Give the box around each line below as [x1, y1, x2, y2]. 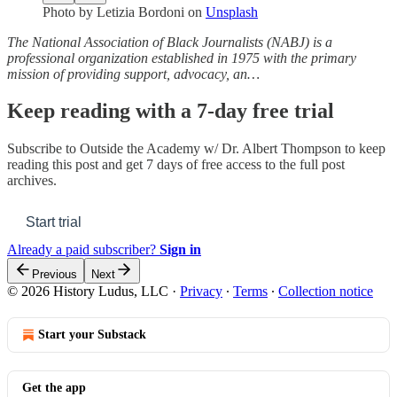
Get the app [22, 381, 86, 395]
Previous [32, 268, 77, 282]
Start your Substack [38, 328, 146, 342]
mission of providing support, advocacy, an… [7, 66, 260, 82]
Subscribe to [7, 141, 80, 157]
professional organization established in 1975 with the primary [7, 50, 356, 66]
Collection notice [278, 284, 373, 300]
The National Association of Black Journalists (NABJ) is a [7, 34, 332, 50]
